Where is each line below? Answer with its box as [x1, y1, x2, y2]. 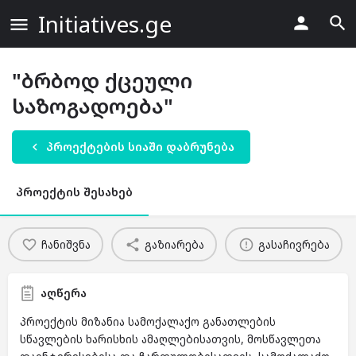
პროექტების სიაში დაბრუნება [46, 139, 234, 154]
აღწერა [41, 285, 87, 300]
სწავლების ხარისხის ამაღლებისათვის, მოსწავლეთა [20, 331, 321, 346]
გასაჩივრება [257, 236, 330, 252]
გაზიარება [144, 236, 204, 252]
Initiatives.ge [38, 9, 172, 39]
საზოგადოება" [12, 91, 173, 120]
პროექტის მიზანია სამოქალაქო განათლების [20, 314, 276, 329]
